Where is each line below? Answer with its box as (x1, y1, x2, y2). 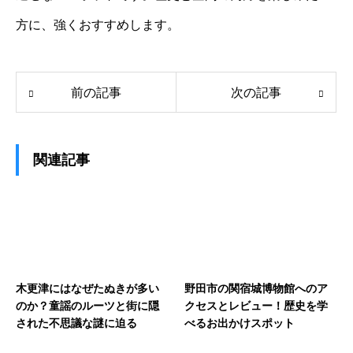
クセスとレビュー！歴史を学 (184, 299, 328, 312)
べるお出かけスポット (184, 316, 295, 329)
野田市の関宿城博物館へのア (184, 281, 328, 295)
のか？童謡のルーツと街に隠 (16, 299, 159, 312)
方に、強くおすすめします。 (16, 17, 180, 32)
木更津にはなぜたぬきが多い (16, 281, 159, 295)
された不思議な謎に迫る (16, 316, 137, 329)
